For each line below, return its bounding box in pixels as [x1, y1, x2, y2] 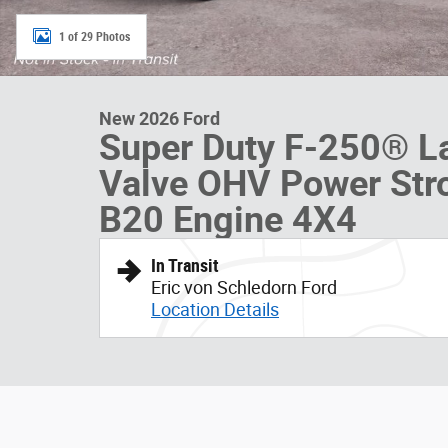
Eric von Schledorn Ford [151, 277, 337, 298]
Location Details [151, 299, 279, 320]
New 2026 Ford [99, 108, 220, 129]
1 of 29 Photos [59, 29, 130, 44]
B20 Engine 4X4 [99, 199, 357, 241]
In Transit [151, 255, 219, 276]
